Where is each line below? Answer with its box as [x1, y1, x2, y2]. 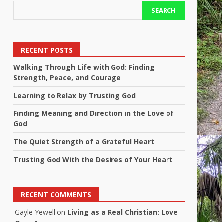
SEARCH [151, 5, 176, 15]
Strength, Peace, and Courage [13, 73, 121, 82]
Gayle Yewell [15, 207, 55, 217]
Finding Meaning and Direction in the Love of [13, 109, 174, 118]
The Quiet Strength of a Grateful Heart [13, 137, 155, 146]
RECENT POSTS [21, 45, 73, 55]
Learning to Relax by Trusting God [13, 91, 136, 100]
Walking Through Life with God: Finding [13, 62, 155, 72]
